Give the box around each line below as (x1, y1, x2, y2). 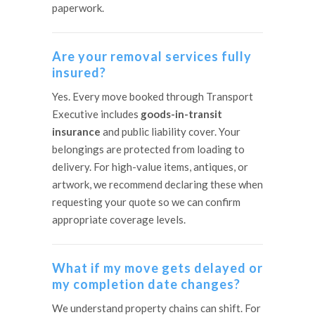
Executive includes (52, 108, 141, 121)
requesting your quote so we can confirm (52, 195, 240, 209)
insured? (52, 65, 106, 81)
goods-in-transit (141, 108, 222, 121)
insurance (52, 125, 101, 139)
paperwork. (52, 1, 104, 15)
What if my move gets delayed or (52, 260, 263, 276)
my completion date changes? (52, 276, 240, 292)
